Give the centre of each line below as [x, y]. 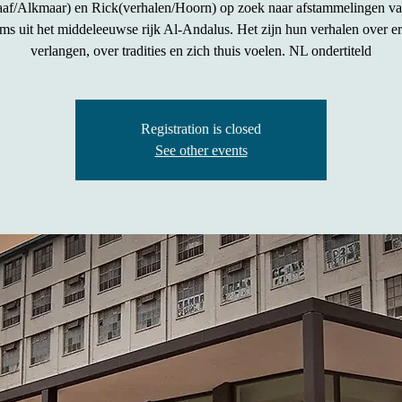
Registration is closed [201, 129]
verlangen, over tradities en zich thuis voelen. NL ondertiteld [201, 51]
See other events [201, 150]
